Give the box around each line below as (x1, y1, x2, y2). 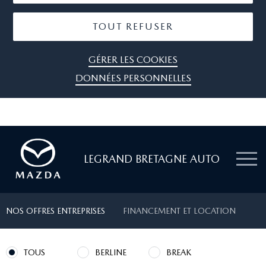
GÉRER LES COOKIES (88, 54, 178, 65)
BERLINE (95, 247, 126, 257)
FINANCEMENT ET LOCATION (123, 205, 236, 216)
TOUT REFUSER (93, 21, 173, 32)
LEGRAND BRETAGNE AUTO (84, 153, 220, 166)
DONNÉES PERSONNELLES (75, 72, 191, 84)
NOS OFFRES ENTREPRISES (6, 205, 105, 216)
